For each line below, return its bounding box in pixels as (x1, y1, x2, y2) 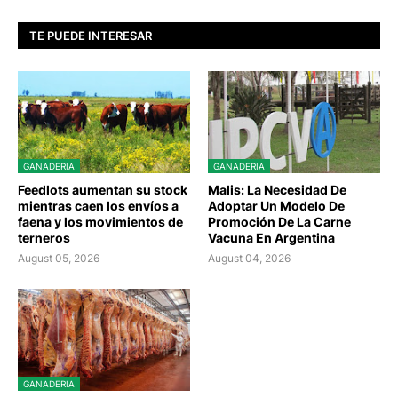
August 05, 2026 (18, 251, 99, 266)
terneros (18, 230, 70, 246)
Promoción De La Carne (208, 214, 351, 230)
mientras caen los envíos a (18, 198, 179, 214)
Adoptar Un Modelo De (208, 198, 345, 214)
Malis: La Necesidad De (208, 182, 346, 198)
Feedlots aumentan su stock (18, 182, 187, 198)
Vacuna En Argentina (208, 230, 335, 246)
